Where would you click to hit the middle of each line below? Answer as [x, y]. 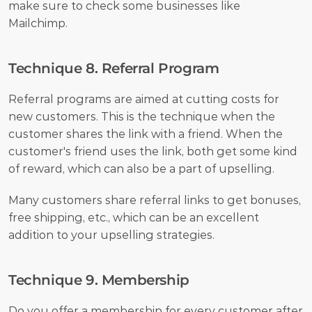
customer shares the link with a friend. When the [146, 134]
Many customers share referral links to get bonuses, [155, 200]
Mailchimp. [39, 23]
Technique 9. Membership [99, 280]
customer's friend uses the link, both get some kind [153, 151]
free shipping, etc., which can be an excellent [134, 217]
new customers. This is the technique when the [142, 116]
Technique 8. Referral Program [114, 68]
